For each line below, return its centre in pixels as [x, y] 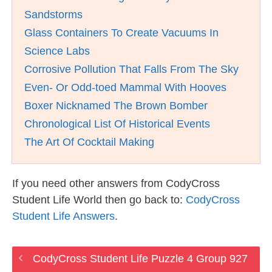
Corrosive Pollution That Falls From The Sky [131, 69]
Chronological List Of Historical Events [117, 124]
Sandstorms [53, 15]
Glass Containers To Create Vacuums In [121, 33]
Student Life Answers [63, 216]
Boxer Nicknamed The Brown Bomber [116, 106]
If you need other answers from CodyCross [116, 183]
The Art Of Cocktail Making [89, 142]
